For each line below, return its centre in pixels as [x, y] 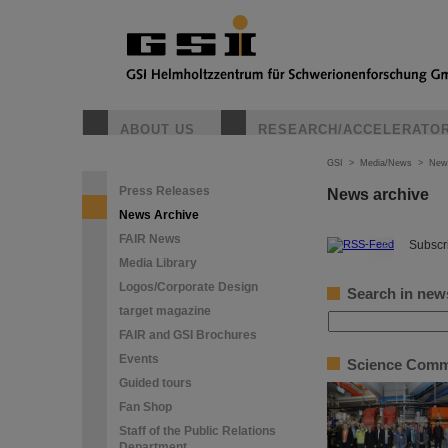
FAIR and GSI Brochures [188, 335]
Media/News [386, 163]
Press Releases [164, 191]
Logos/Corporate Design [188, 287]
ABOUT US [157, 129]
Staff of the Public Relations [197, 431]
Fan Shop [145, 407]
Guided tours [155, 383]
